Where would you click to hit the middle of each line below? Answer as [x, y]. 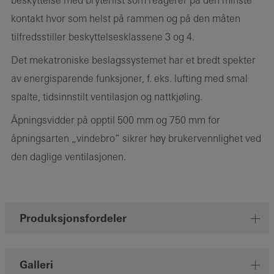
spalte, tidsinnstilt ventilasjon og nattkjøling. [107, 97]
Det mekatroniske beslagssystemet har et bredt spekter [133, 60]
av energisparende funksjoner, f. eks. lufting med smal [129, 79]
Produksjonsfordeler [73, 219]
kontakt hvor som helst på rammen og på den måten [126, 19]
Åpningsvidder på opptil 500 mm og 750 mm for [116, 120]
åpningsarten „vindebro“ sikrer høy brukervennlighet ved [136, 139]
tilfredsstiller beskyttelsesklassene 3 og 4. [103, 37]
